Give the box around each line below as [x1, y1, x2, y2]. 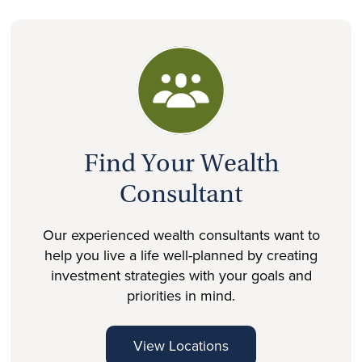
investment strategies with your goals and [50, 264, 312, 286]
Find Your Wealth [83, 152, 279, 178]
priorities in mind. [127, 284, 235, 306]
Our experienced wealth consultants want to [42, 224, 320, 246]
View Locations [133, 335, 229, 356]
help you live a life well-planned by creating [44, 244, 318, 266]
